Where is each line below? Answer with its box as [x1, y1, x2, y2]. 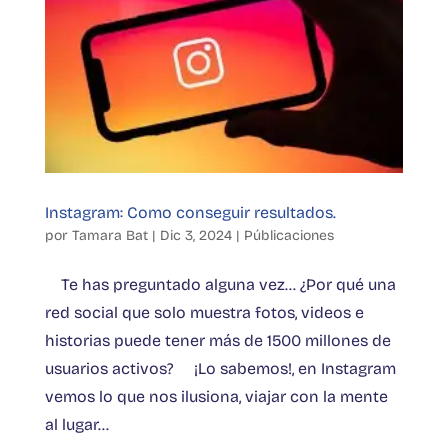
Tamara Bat [71, 227, 148, 245]
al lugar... [44, 415, 109, 435]
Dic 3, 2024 [159, 227, 232, 245]
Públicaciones [243, 227, 334, 245]
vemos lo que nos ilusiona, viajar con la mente [44, 387, 388, 407]
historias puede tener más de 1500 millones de [44, 331, 391, 351]
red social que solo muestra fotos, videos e [44, 303, 364, 323]
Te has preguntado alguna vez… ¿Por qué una [44, 275, 396, 295]
